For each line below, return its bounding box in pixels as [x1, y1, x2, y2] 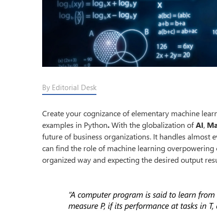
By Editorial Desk [42, 82, 96, 92]
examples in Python [42, 119, 108, 130]
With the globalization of [111, 119, 196, 130]
